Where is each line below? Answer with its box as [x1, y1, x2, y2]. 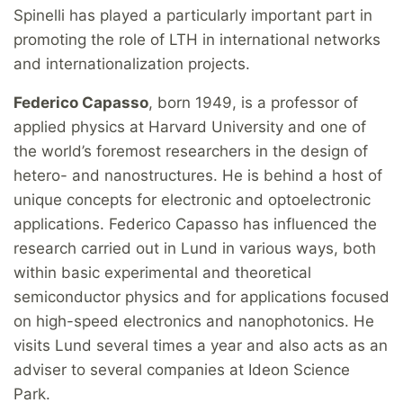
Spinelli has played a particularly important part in [13, 6, 372, 25]
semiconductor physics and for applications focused [13, 288, 390, 307]
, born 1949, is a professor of [148, 94, 358, 112]
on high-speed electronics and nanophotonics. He [13, 312, 374, 331]
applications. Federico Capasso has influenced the [13, 215, 377, 234]
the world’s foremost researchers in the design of [13, 142, 368, 161]
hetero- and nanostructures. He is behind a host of [13, 166, 382, 185]
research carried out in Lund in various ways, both [13, 239, 376, 258]
